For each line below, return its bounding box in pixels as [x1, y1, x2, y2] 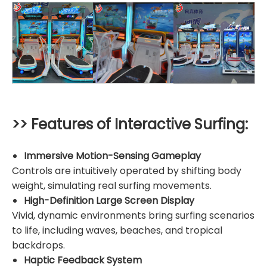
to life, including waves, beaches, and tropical [12, 223, 222, 238]
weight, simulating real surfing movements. [12, 179, 212, 193]
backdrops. [12, 238, 65, 253]
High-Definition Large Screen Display [24, 194, 194, 208]
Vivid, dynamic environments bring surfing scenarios [12, 209, 254, 223]
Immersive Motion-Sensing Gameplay [24, 149, 201, 163]
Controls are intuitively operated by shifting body [12, 164, 241, 178]
